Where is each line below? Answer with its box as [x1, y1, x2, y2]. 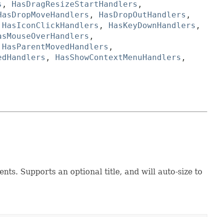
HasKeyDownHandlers [108, 21, 196, 31]
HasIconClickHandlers [2, 21, 99, 31]
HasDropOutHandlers [99, 10, 186, 20]
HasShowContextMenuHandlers [55, 53, 181, 62]
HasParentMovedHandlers [2, 42, 108, 52]
